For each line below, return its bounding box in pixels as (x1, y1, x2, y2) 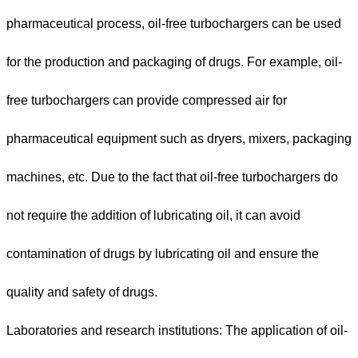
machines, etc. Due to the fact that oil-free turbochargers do (6, 170, 338, 185)
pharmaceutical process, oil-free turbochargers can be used (6, 17, 341, 31)
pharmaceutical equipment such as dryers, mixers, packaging (6, 132, 352, 146)
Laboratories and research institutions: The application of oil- (6, 324, 348, 338)
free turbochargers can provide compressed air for (6, 93, 287, 108)
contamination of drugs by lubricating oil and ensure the (6, 247, 319, 261)
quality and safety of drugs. (6, 285, 157, 300)
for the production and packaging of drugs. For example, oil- (6, 55, 342, 70)
